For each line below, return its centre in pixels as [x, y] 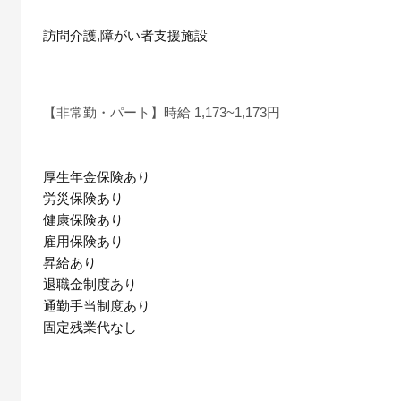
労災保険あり [83, 199]
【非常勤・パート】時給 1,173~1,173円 [162, 113]
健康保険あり [83, 220]
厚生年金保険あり [97, 177]
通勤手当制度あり [97, 306]
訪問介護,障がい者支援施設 [125, 36]
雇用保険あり [83, 242]
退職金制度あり [90, 285]
